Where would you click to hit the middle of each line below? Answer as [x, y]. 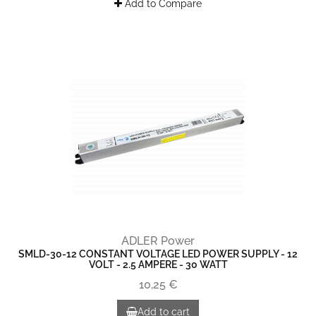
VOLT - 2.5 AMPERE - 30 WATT [158, 265]
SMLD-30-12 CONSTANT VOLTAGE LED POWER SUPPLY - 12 [158, 254]
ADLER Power [158, 241]
